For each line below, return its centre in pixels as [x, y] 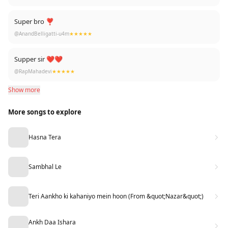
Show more [24, 90]
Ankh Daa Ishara [52, 222]
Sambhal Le [45, 167]
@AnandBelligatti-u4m [42, 34]
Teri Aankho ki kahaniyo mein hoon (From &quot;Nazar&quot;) [116, 196]
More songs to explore [45, 112]
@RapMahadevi [33, 71]
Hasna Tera [45, 137]
